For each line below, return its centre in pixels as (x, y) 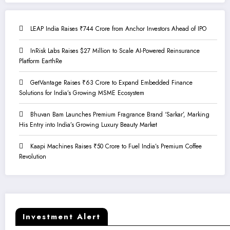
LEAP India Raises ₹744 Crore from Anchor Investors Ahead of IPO (118, 28)
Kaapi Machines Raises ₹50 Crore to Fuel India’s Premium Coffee (116, 146)
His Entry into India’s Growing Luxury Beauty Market (88, 124)
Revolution (33, 156)
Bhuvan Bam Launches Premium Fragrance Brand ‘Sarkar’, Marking (120, 114)
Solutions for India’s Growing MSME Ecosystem (82, 93)
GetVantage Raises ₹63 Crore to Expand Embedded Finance (111, 82)
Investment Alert (62, 217)
